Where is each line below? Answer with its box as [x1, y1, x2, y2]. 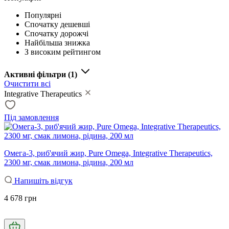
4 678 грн [4, 193, 37, 202]
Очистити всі [4, 79, 51, 88]
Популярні [25, 10, 61, 19]
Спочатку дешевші [25, 19, 90, 29]
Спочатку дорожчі [25, 29, 88, 38]
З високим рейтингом [25, 47, 101, 56]
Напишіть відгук [12, 176, 73, 185]
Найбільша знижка [25, 38, 90, 47]
